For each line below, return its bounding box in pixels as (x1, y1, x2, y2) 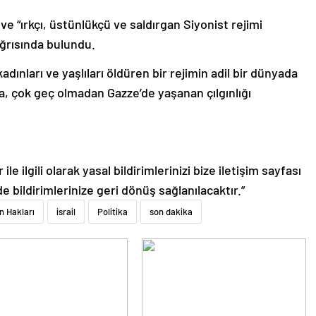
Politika (97, 206, 128, 218)
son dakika (150, 206, 193, 218)
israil (56, 206, 75, 218)
